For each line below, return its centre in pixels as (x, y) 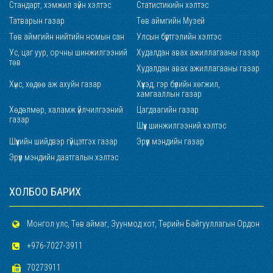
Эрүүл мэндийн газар (170, 141)
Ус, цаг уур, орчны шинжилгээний (68, 52)
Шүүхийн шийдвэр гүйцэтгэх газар (63, 141)
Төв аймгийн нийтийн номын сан (67, 37)
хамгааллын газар (169, 94)
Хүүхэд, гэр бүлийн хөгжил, (178, 84)
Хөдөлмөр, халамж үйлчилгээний (66, 110)
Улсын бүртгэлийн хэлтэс (179, 37)
